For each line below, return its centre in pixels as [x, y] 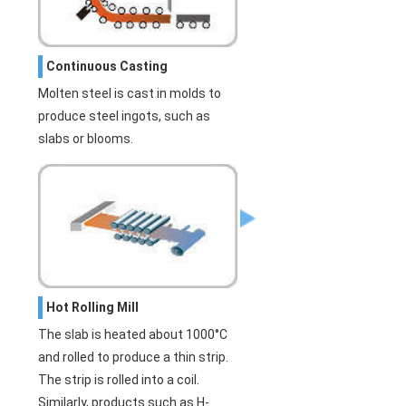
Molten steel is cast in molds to [130, 93]
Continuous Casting [107, 66]
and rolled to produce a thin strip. [134, 358]
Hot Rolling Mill [93, 308]
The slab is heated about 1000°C [133, 335]
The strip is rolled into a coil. [119, 380]
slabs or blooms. [86, 138]
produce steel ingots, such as [125, 116]
